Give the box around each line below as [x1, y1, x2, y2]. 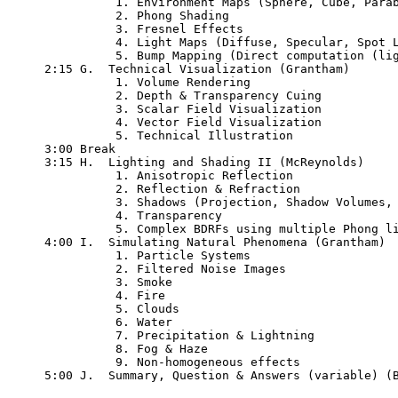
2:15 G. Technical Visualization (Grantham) [44, 62, 350, 76]
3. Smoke [44, 275, 172, 289]
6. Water [44, 315, 172, 329]
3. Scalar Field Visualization [44, 102, 322, 115]
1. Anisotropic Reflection [44, 169, 293, 182]
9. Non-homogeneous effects [44, 355, 300, 369]
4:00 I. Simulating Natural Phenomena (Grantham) [44, 235, 386, 249]
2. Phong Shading [44, 9, 229, 22]
